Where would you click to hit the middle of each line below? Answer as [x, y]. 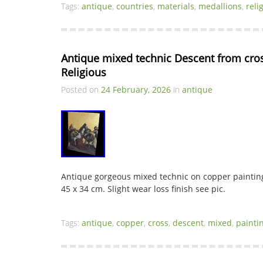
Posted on [81, 90]
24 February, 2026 [136, 90]
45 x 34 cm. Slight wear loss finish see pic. [143, 189]
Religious [84, 72]
